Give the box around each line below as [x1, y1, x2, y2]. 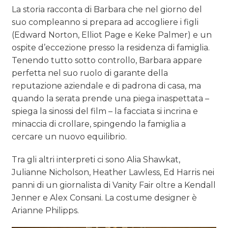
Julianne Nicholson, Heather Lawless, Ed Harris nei [12, 167, 215, 178]
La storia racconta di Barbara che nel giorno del [12, 5, 203, 15]
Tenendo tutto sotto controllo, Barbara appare [12, 55, 203, 66]
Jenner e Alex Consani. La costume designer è [12, 193, 197, 203]
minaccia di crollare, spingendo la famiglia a [12, 119, 186, 129]
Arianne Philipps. [12, 206, 79, 216]
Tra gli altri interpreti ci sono [12, 155, 127, 165]
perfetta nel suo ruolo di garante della [12, 68, 168, 78]
